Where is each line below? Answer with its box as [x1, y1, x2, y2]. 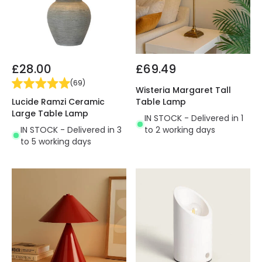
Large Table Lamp [12, 107, 88, 119]
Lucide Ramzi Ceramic [12, 95, 105, 108]
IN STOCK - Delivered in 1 [144, 112, 243, 125]
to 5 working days [20, 135, 91, 147]
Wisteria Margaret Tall [136, 84, 231, 96]
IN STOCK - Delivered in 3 [20, 123, 122, 136]
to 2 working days [144, 124, 215, 136]
